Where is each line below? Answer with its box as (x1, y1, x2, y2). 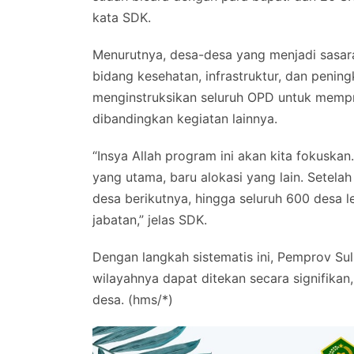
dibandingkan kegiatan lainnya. (92, 111, 277, 127)
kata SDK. (92, 9, 151, 26)
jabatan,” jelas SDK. (92, 212, 207, 228)
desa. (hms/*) (92, 292, 173, 308)
